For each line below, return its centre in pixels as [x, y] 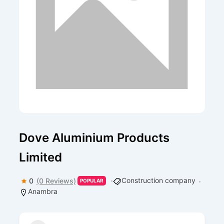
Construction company [158, 180]
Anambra [42, 191]
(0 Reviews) [56, 180]
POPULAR [91, 180]
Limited [40, 157]
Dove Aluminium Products [94, 138]
